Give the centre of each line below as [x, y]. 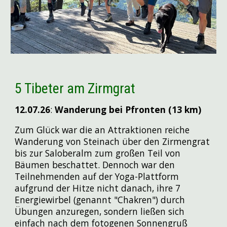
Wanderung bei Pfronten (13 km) [127, 109]
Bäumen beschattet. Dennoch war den [95, 164]
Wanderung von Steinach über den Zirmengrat [112, 141]
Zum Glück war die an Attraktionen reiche [102, 129]
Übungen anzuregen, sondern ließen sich [100, 211]
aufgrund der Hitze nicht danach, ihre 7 [98, 188]
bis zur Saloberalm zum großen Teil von [98, 153]
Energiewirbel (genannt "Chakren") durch [100, 199]
